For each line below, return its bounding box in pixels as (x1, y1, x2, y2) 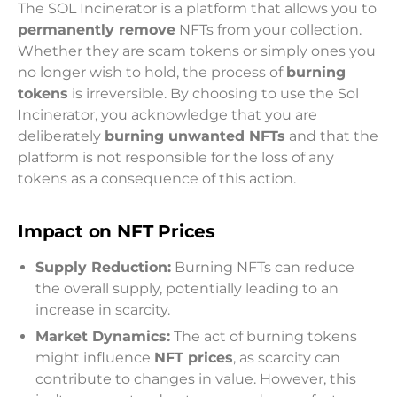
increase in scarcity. (35, 300, 170, 318)
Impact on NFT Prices (18, 220, 215, 242)
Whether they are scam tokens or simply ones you (18, 42, 376, 59)
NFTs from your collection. (175, 20, 362, 38)
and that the (285, 127, 378, 144)
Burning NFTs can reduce (171, 258, 354, 276)
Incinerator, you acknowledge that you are (18, 105, 317, 123)
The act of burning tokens (170, 327, 357, 345)
